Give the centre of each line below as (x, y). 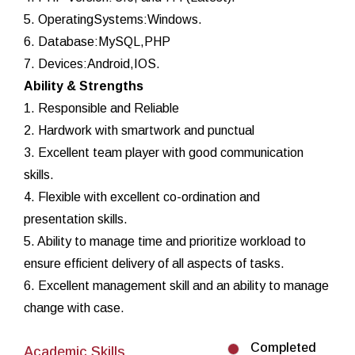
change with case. (74, 308)
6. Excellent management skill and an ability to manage (176, 286)
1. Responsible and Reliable (101, 109)
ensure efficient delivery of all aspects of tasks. (154, 264)
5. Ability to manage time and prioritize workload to (165, 242)
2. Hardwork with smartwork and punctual (139, 131)
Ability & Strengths (84, 86)
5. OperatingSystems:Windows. (113, 20)
